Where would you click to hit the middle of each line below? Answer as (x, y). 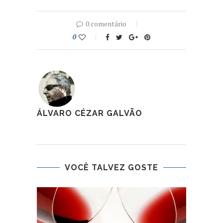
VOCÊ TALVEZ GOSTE (111, 168)
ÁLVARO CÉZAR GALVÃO (90, 113)
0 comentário (106, 24)
